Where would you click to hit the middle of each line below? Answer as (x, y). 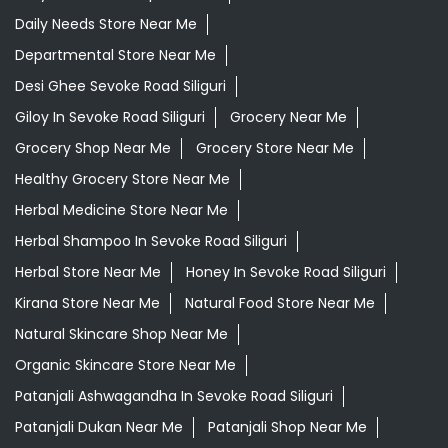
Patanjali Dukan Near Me (99, 427)
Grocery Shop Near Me (93, 148)
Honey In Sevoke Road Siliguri (286, 272)
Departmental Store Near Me (115, 55)
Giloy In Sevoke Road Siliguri (110, 117)
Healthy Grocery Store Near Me (122, 179)
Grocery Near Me (288, 117)
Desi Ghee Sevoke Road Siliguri (120, 86)
